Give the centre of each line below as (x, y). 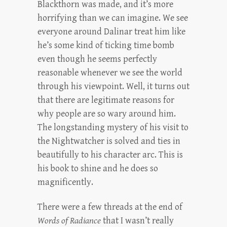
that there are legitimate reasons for (106, 100)
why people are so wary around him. (107, 114)
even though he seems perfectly (97, 59)
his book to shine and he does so (98, 168)
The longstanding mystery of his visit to (113, 127)
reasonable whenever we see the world (110, 73)
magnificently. (65, 182)
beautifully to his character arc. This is (110, 155)
